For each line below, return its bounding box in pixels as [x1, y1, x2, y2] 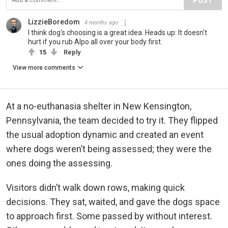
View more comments [13, 64, 75, 72]
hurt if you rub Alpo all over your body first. [28, 38, 162, 46]
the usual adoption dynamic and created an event [6, 129, 204, 140]
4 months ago [84, 19, 118, 26]
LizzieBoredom [28, 18, 80, 26]
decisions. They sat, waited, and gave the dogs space [6, 196, 220, 208]
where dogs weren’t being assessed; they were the [6, 144, 212, 155]
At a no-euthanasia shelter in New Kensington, [6, 101, 191, 112]
